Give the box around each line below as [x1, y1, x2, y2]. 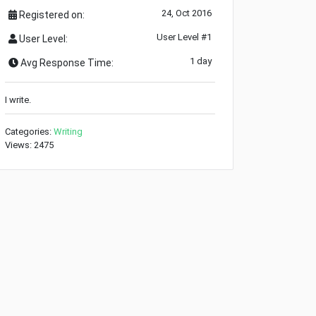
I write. [5, 94, 31, 105]
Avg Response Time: [18, 56, 114, 68]
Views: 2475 [5, 139, 54, 150]
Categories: [5, 126, 54, 137]
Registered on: [17, 8, 85, 20]
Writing [54, 126, 83, 137]
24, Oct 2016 [162, 7, 212, 18]
